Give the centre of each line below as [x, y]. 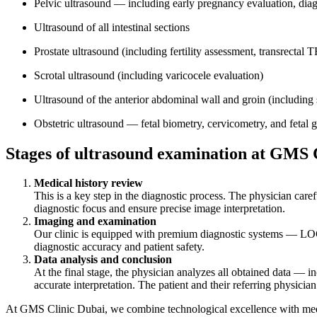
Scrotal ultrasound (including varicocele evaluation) [149, 75]
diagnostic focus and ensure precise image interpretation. [160, 209]
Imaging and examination [95, 221]
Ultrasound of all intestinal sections [112, 27]
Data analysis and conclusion [103, 260]
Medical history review [88, 183]
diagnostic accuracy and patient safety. [119, 247]
